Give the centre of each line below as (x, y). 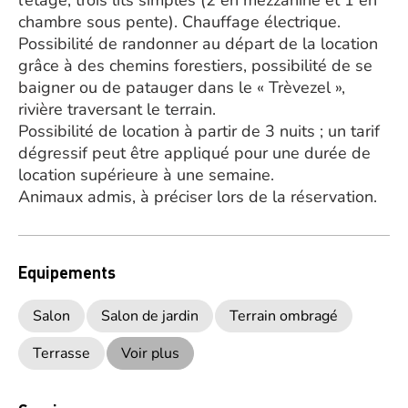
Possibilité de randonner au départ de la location (198, 44)
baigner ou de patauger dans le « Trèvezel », (182, 87)
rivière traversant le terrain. (117, 109)
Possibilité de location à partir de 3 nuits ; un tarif (199, 131)
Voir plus (150, 353)
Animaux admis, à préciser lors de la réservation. (198, 197)
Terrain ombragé (284, 316)
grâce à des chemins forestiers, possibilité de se (195, 66)
